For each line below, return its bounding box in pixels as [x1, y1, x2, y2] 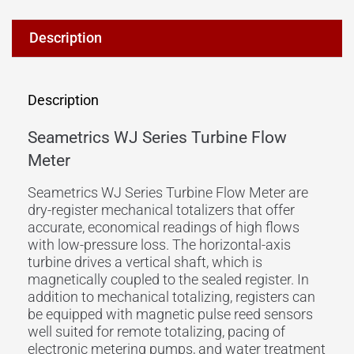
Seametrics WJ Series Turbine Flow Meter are [28, 183, 308, 201]
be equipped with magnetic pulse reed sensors [28, 305, 313, 322]
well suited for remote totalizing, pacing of [28, 322, 285, 340]
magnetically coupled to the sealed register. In [28, 270, 309, 288]
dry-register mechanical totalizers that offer [28, 201, 295, 218]
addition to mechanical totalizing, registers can [28, 288, 315, 305]
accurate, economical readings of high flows [28, 218, 299, 235]
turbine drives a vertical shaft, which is [28, 253, 262, 270]
